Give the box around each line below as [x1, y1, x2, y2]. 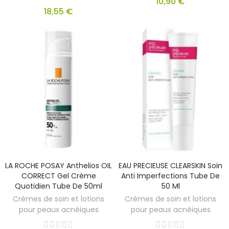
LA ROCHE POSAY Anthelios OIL [5, 161, 112, 171]
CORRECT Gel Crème [21, 171, 96, 181]
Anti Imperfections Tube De [121, 171, 220, 181]
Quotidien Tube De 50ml [15, 181, 102, 192]
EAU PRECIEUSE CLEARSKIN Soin [119, 161, 222, 171]
